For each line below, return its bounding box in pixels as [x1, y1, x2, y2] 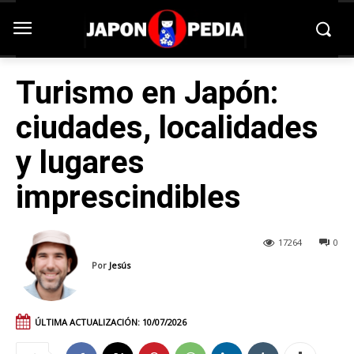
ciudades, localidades [16, 109, 318, 146]
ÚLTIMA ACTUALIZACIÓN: [35, 315, 140, 328]
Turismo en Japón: [16, 74, 278, 111]
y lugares [16, 144, 145, 181]
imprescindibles [16, 179, 241, 216]
